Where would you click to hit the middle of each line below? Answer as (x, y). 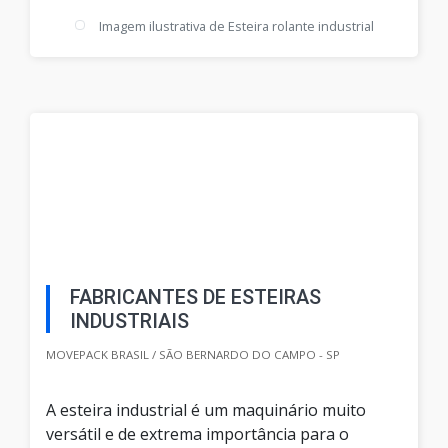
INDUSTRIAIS (129, 321)
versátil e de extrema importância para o (197, 434)
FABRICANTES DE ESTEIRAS (195, 297)
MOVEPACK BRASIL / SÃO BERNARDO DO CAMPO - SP (193, 355)
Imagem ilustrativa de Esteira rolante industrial (236, 26)
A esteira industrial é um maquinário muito (206, 410)
